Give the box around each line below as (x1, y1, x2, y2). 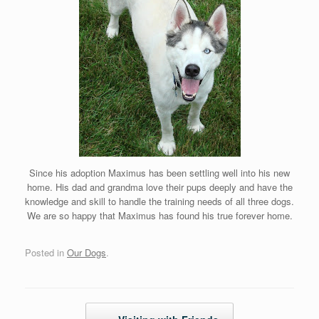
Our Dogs (67, 246, 106, 260)
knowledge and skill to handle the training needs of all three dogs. (25, 194, 294, 208)
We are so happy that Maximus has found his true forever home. (26, 208, 293, 222)
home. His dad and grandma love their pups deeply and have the (26, 179, 293, 194)
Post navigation (25, 303, 89, 317)
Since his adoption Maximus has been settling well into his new (29, 165, 290, 179)
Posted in (25, 246, 67, 260)
